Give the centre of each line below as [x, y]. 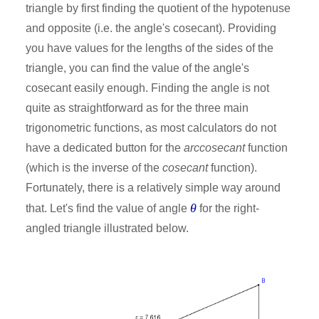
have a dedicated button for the [105, 147]
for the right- [228, 208]
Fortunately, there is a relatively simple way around [153, 187]
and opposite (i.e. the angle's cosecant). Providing [151, 28]
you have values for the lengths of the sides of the [150, 48]
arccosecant [214, 147]
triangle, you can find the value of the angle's [137, 68]
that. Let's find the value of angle [108, 208]
